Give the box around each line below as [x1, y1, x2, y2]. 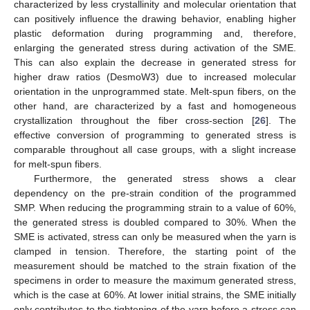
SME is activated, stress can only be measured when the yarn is [14, 231, 296, 243]
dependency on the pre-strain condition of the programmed [14, 188, 296, 199]
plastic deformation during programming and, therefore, [14, 28, 296, 39]
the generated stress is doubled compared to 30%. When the [14, 217, 296, 228]
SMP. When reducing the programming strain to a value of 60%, [14, 202, 296, 214]
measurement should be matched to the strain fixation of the [14, 260, 296, 272]
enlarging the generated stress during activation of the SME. [14, 42, 296, 54]
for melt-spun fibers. [14, 158, 102, 170]
